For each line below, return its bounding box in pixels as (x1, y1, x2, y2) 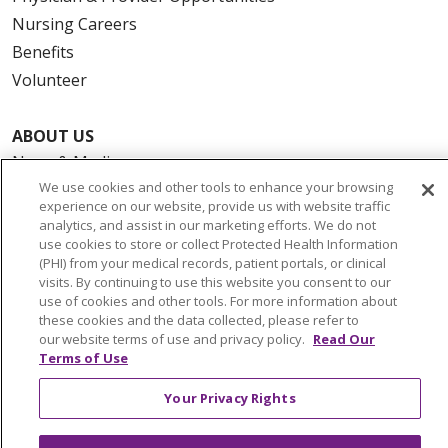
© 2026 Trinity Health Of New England (12, 410, 299, 433)
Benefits (12, 40, 74, 63)
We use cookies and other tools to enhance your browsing (39, 178, 393, 196)
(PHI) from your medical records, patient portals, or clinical (39, 254, 386, 272)
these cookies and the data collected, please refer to (39, 311, 359, 329)
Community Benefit (12, 178, 156, 201)
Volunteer (12, 68, 87, 91)
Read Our (313, 330, 375, 348)
